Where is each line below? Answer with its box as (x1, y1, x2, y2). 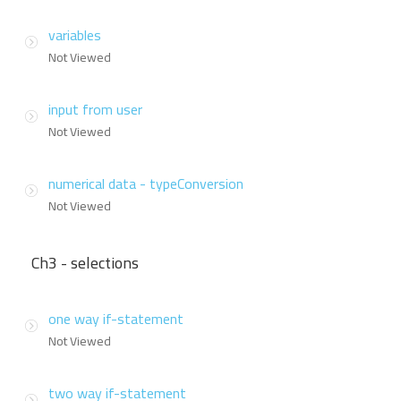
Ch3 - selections (31, 247, 139, 277)
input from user (48, 95, 142, 123)
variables (48, 21, 101, 48)
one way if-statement (48, 304, 183, 332)
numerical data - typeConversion (48, 169, 243, 197)
